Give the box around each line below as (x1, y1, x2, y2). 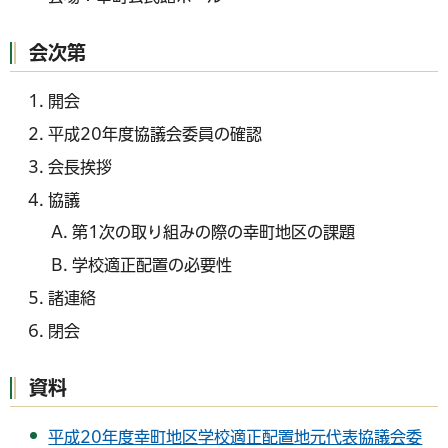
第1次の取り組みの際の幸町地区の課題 (72, 224, 356, 241)
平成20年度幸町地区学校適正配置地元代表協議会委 (48, 428, 423, 445)
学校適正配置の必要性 (72, 257, 233, 274)
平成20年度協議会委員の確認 (48, 126, 263, 143)
